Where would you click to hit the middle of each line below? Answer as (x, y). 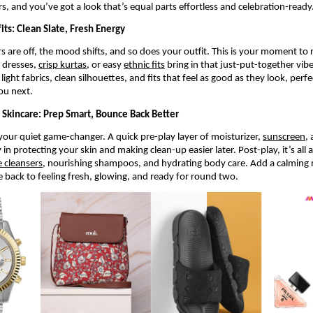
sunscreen (284, 137)
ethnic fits (144, 66)
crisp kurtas (63, 66)
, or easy (105, 66)
